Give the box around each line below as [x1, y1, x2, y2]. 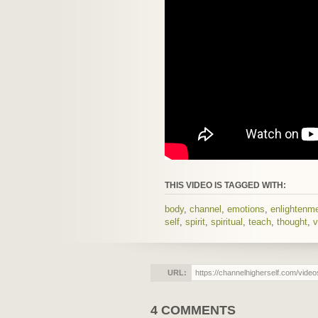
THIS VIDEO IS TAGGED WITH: [165, 180, 286, 190]
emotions [227, 203, 265, 214]
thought [277, 216, 307, 227]
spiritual [211, 216, 243, 227]
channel [190, 203, 221, 214]
